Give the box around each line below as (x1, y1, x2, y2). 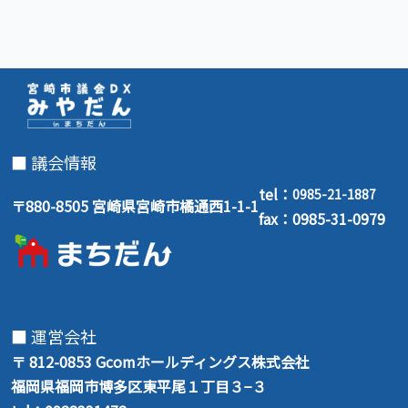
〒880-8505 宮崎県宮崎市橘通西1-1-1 (11, 195, 259, 218)
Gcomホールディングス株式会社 (96, 351, 310, 373)
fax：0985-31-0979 (259, 207, 385, 229)
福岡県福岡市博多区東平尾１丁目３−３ (11, 375, 267, 398)
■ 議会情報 (11, 149, 97, 174)
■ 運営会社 (11, 324, 97, 349)
